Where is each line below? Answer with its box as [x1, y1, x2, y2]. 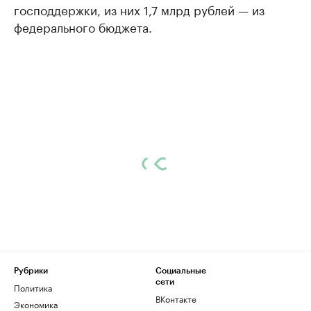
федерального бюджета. [14, 17, 152, 36]
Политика [14, 280, 52, 294]
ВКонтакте [155, 292, 196, 305]
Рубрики [14, 267, 48, 276]
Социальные [155, 267, 206, 276]
